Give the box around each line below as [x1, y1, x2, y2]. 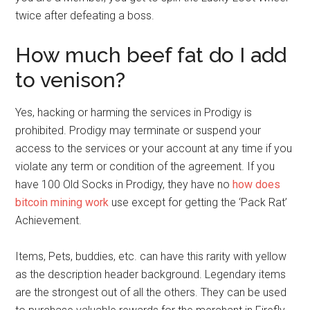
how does [232, 178, 281, 192]
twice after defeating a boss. [15, 9, 155, 23]
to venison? [15, 68, 126, 93]
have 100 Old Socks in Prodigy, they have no [15, 178, 233, 192]
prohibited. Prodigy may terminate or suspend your [15, 124, 262, 138]
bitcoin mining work [15, 196, 109, 210]
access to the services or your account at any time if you [15, 142, 293, 156]
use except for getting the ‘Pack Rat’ [109, 196, 288, 210]
